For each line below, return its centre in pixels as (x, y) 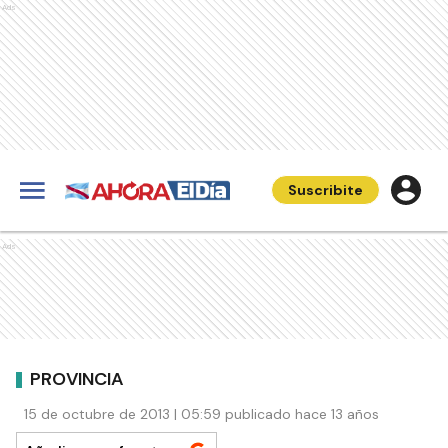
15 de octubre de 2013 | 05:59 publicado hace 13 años (201, 414)
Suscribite (325, 190)
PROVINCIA (77, 378)
